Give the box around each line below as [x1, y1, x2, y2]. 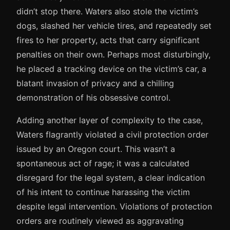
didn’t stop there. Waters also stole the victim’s [16, 6, 198, 16]
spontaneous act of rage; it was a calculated [16, 158, 189, 168]
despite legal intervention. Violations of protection [16, 201, 212, 212]
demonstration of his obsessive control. [16, 92, 170, 103]
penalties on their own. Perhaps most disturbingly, [16, 49, 210, 60]
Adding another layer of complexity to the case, [16, 114, 203, 125]
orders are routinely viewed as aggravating [16, 215, 184, 226]
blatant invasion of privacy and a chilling [16, 78, 174, 88]
